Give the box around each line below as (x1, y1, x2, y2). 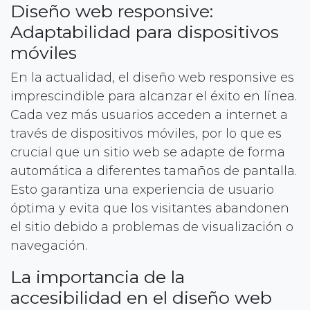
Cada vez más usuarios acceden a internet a (10, 107, 288, 122)
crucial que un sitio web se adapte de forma (10, 144, 285, 160)
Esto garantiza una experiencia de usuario (10, 181, 274, 197)
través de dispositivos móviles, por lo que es (10, 125, 282, 141)
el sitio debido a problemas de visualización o (10, 219, 293, 235)
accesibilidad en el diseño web (10, 286, 272, 308)
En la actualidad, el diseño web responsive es (10, 69, 294, 85)
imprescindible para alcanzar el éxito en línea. (10, 88, 297, 104)
